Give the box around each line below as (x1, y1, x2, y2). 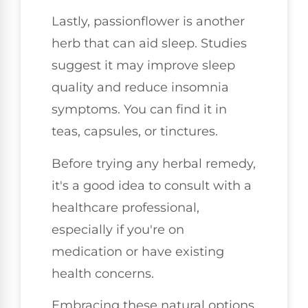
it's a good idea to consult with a (52, 177, 252, 193)
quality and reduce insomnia (52, 80, 229, 96)
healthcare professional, (52, 199, 199, 215)
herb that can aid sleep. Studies (52, 36, 247, 52)
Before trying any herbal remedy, (52, 155, 256, 171)
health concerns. (52, 265, 154, 281)
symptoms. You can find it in (52, 102, 227, 118)
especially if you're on (52, 221, 184, 237)
